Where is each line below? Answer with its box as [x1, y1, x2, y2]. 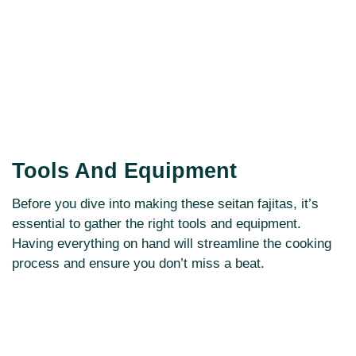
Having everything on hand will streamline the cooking [12, 236, 331, 252]
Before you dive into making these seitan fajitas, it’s [12, 196, 319, 212]
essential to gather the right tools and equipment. [12, 216, 301, 232]
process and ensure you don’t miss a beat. [12, 256, 265, 272]
